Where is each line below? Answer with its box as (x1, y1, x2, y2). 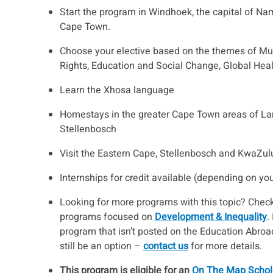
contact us (143, 238, 188, 253)
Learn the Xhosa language (60, 82, 174, 97)
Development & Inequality (155, 209, 267, 224)
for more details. (188, 238, 262, 253)
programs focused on (60, 209, 155, 224)
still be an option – (60, 238, 143, 253)
